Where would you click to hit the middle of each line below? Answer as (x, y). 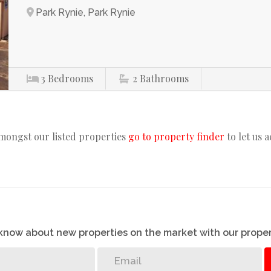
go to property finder (176, 136)
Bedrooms (71, 78)
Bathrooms (165, 78)
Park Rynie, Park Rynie (86, 12)
